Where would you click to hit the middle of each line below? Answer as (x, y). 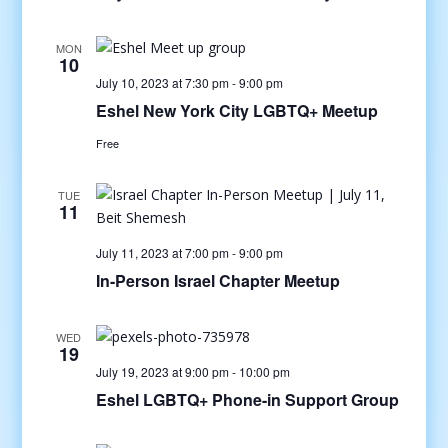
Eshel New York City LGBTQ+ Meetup (236, 110)
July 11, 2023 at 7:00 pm (162, 252)
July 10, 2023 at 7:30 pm (162, 82)
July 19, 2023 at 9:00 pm (162, 371)
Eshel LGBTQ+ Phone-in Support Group (247, 399)
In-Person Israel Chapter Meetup (217, 280)
